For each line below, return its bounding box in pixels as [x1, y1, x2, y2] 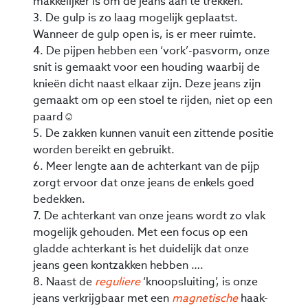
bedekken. [33, 191, 85, 206]
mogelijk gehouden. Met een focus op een [33, 224, 247, 239]
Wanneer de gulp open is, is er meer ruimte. [33, 26, 256, 41]
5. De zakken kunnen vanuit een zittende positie [33, 125, 274, 140]
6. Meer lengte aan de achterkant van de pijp [33, 158, 260, 173]
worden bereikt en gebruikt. [33, 142, 175, 157]
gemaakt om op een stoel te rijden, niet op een [33, 92, 272, 107]
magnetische [172, 290, 238, 305]
